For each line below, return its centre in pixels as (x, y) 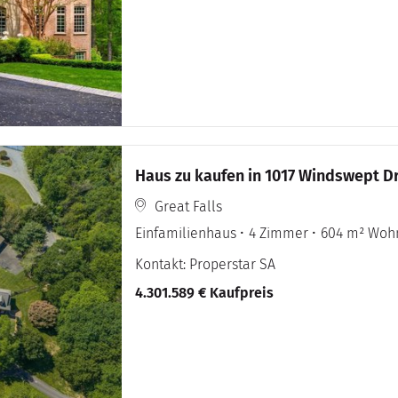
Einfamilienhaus (186, 234)
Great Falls (189, 207)
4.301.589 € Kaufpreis (205, 293)
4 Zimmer (279, 234)
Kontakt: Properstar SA (206, 265)
